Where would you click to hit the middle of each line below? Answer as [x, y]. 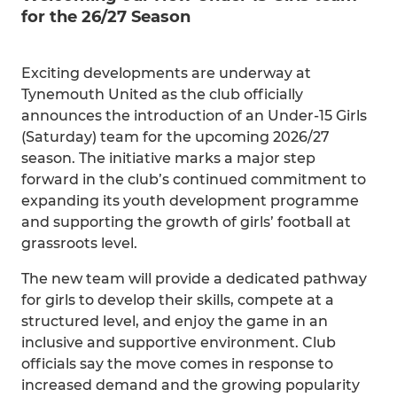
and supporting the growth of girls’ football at [186, 222]
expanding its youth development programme [190, 201]
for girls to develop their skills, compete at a [178, 300]
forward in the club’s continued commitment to [194, 179]
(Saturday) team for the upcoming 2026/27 [175, 137]
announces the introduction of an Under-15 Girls [194, 116]
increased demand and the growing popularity [191, 385]
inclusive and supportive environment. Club [179, 343]
